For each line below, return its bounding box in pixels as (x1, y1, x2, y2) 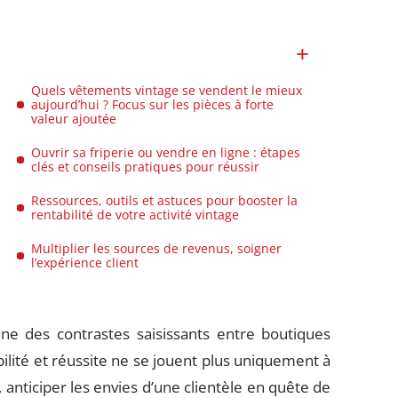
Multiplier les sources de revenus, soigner (31, 240, 283, 257)
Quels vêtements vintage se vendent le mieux (31, 82, 303, 99)
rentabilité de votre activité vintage (31, 206, 240, 223)
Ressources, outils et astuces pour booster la (31, 192, 298, 209)
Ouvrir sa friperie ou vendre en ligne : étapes (31, 144, 301, 161)
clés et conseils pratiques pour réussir (31, 158, 260, 175)
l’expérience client (31, 254, 139, 271)
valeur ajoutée (31, 110, 117, 127)
